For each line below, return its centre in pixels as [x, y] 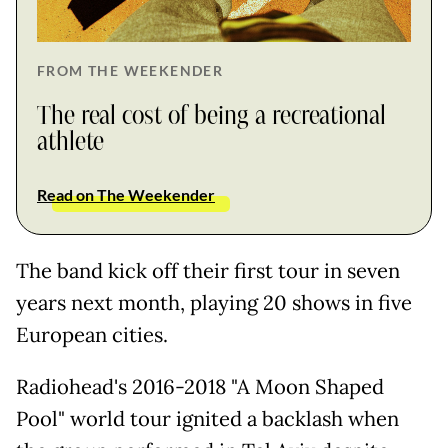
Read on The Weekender [126, 194]
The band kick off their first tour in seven [208, 270]
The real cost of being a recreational [211, 115]
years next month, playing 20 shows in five [214, 302]
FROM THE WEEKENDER [130, 70]
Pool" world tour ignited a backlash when [207, 418]
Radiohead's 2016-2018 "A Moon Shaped [200, 386]
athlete [70, 141]
